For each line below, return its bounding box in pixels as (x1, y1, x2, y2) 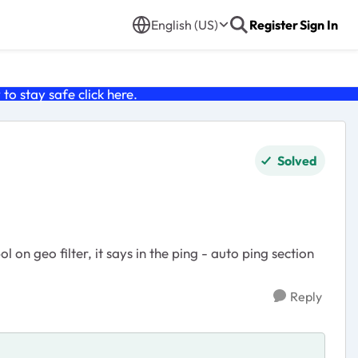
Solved (277, 153, 317, 169)
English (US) (151, 17, 218, 33)
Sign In (300, 17, 338, 33)
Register (249, 17, 298, 33)
